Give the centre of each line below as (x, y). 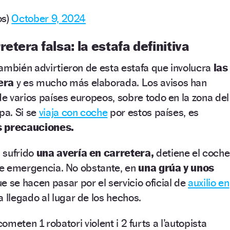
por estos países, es (153, 112)
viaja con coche (73, 112)
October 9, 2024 (49, 18)
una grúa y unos (176, 167)
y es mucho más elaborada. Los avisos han (110, 82)
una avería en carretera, (94, 152)
